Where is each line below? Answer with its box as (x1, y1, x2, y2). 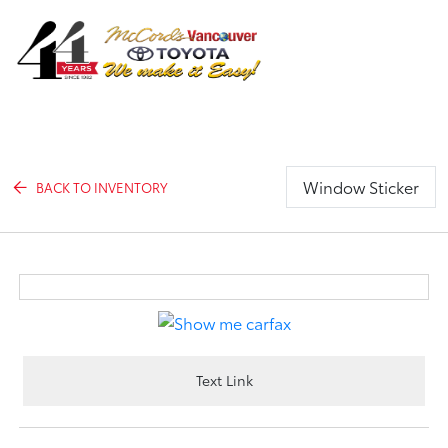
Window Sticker (302, 175, 419, 198)
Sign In (364, 59, 416, 82)
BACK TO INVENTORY (36, 177, 169, 196)
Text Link (195, 370, 253, 391)
